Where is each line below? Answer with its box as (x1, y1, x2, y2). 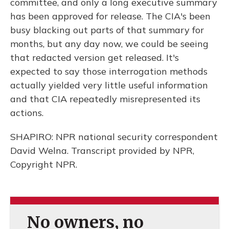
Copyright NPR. (10, 158, 77, 170)
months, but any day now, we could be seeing (10, 38, 209, 50)
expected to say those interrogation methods (10, 65, 208, 77)
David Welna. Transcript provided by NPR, (10, 145, 194, 156)
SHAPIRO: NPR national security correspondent (10, 131, 218, 143)
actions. (10, 107, 43, 119)
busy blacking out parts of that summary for (10, 24, 204, 36)
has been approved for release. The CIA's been (10, 10, 211, 22)
